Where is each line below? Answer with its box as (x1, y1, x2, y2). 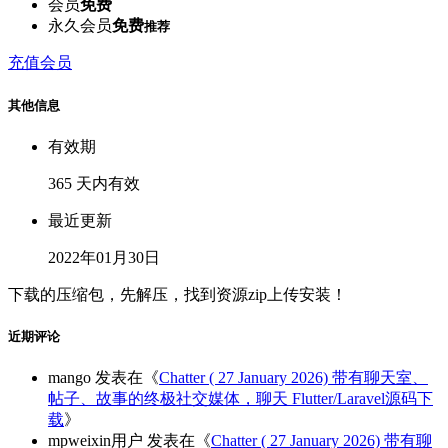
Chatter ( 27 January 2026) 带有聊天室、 (159, 369, 428, 387)
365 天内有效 (48, 174, 140, 192)
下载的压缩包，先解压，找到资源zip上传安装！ (8, 285, 347, 303)
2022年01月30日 (48, 248, 160, 266)
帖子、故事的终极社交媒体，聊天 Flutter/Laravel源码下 (48, 390, 433, 408)
